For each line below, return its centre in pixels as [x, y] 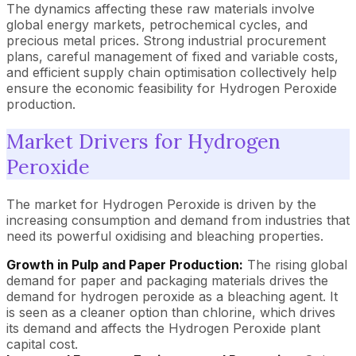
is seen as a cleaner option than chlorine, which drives [171, 312]
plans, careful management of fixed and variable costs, [172, 56]
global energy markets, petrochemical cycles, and [157, 25]
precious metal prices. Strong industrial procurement [166, 41]
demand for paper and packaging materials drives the [167, 280]
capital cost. [42, 344]
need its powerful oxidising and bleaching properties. [165, 236]
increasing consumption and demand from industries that [178, 220]
